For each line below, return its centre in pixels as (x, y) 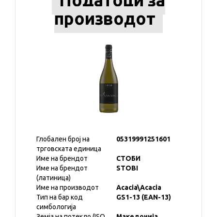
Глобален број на (63, 139)
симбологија (56, 207)
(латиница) (54, 178)
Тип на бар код (60, 197)
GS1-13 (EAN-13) (144, 197)
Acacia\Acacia (139, 187)
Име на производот (68, 187)
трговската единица (69, 149)
